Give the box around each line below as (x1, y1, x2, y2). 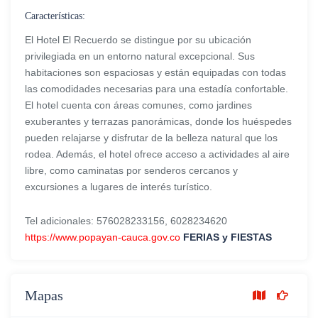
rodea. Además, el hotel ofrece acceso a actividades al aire (25, 148, 290, 160)
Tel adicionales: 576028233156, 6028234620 (25, 214, 227, 226)
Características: (25, 11, 85, 21)
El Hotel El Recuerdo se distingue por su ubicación (25, 33, 251, 45)
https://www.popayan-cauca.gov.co (25, 231, 180, 243)
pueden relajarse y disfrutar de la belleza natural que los (25, 131, 278, 143)
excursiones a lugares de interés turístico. (25, 180, 212, 192)
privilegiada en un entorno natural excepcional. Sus (25, 50, 255, 62)
